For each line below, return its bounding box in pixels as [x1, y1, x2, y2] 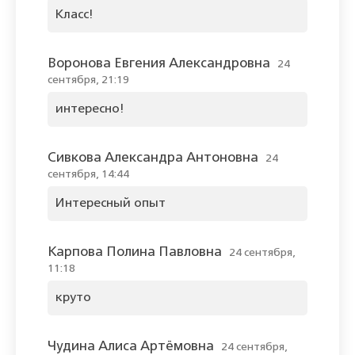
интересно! [55, 103, 124, 116]
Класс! [55, 9, 94, 22]
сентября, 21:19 [48, 74, 129, 86]
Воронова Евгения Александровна [48, 57, 270, 71]
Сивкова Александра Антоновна [48, 151, 258, 166]
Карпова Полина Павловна [48, 246, 222, 260]
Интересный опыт [55, 197, 166, 211]
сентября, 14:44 [48, 169, 129, 181]
